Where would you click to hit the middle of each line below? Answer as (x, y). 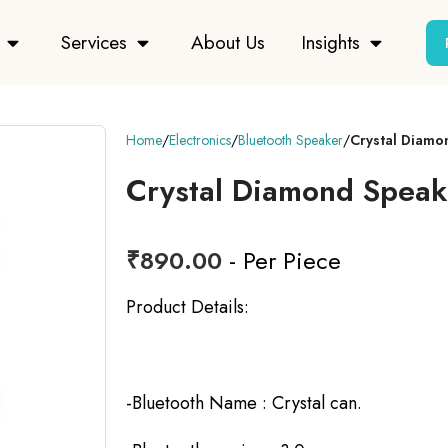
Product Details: (187, 307)
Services (94, 42)
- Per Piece (281, 261)
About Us (228, 42)
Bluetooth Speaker (290, 140)
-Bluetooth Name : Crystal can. (244, 403)
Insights (330, 42)
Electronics (200, 140)
